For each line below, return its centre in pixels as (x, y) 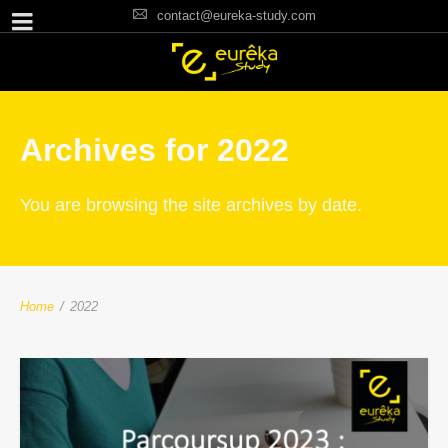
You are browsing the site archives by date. (191, 204)
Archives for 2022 (154, 149)
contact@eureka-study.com (236, 15)
